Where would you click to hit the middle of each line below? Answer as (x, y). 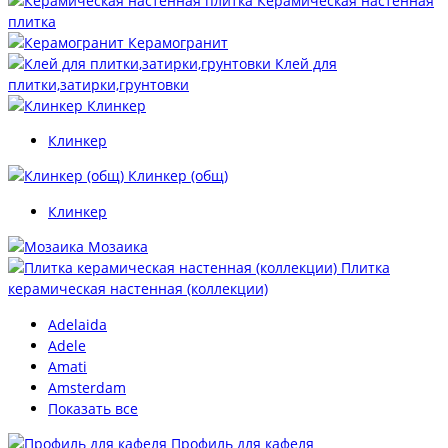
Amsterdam (87, 387)
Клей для (306, 63)
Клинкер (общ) (178, 176)
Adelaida (77, 324)
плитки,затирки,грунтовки (98, 84)
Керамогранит (178, 42)
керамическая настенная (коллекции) (138, 289)
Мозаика (118, 247)
